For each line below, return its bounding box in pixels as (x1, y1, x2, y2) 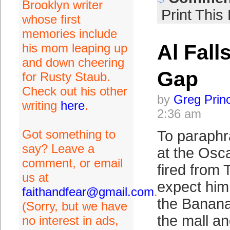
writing (22, 99, 61, 112)
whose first (22, 12, 81, 26)
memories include (22, 27, 117, 41)
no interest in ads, (22, 214, 119, 227)
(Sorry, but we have (22, 199, 127, 213)
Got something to (22, 127, 116, 141)
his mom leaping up (22, 41, 127, 55)
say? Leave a (22, 142, 94, 156)
